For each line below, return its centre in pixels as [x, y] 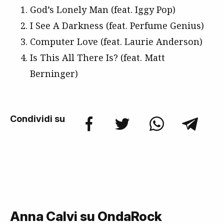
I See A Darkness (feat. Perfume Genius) [117, 26]
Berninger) [54, 74]
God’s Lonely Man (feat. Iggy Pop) [103, 10]
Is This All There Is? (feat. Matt [97, 58]
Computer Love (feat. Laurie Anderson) [116, 42]
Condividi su [37, 119]
